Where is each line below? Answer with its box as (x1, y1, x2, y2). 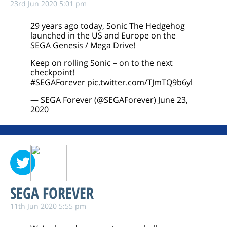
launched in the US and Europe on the (30, 30, 176, 41)
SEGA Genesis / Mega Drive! (30, 40, 135, 51)
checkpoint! (30, 67, 74, 78)
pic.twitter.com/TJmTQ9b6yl (87, 77, 193, 88)
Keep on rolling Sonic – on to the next (30, 57, 173, 68)
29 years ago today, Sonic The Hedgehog (30, 20, 185, 31)
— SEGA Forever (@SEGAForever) (30, 94, 158, 105)
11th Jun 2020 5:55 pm (10, 201, 86, 211)
